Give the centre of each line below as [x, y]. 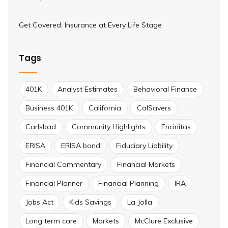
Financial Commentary [63, 165]
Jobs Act [39, 202]
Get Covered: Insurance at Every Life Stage [90, 25]
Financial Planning [129, 183]
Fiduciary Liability [144, 146]
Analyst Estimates [88, 89]
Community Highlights [109, 127]
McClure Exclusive [164, 221]
